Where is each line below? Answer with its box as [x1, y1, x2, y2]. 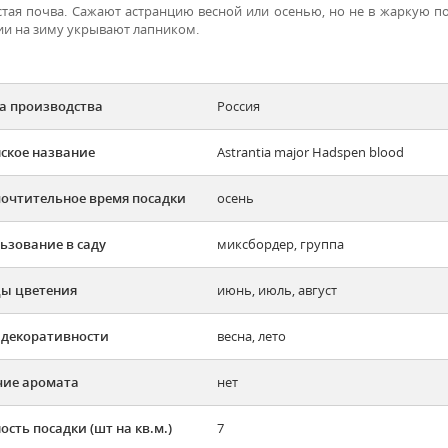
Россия [217, 97, 260, 116]
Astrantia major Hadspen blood [217, 143, 404, 162]
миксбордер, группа [217, 235, 344, 254]
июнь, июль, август [217, 281, 337, 300]
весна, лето [217, 327, 286, 346]
